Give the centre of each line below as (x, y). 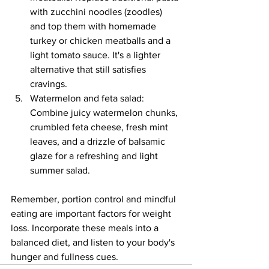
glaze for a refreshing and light (95, 156)
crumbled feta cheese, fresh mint (100, 127)
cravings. (49, 83)
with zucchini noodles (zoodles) (97, 11)
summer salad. (60, 170)
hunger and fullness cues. (65, 256)
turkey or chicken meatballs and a (101, 40)
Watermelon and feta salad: (88, 98)
